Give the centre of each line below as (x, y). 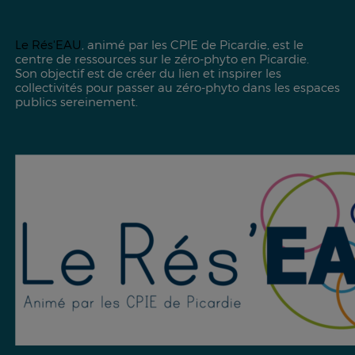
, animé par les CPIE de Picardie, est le (192, 44)
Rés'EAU (56, 44)
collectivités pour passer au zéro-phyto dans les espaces (177, 87)
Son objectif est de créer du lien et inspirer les (148, 73)
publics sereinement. (76, 101)
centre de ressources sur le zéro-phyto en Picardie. (162, 58)
